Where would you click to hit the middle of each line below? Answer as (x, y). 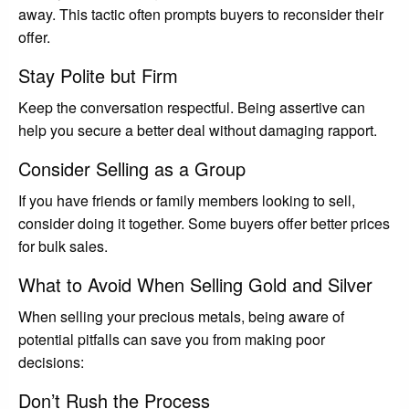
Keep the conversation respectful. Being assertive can (192, 107)
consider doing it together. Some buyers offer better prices (204, 223)
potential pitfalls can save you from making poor (172, 339)
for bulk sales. (63, 246)
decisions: (51, 362)
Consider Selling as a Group (132, 168)
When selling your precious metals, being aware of (181, 316)
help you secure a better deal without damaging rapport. (198, 130)
